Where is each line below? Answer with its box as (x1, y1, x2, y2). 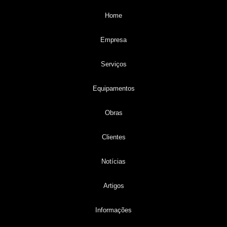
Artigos (103, 181, 124, 190)
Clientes (101, 133, 126, 141)
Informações (95, 206, 132, 214)
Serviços (100, 60, 127, 68)
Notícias (101, 157, 126, 165)
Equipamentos (92, 84, 135, 92)
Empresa (100, 35, 127, 44)
